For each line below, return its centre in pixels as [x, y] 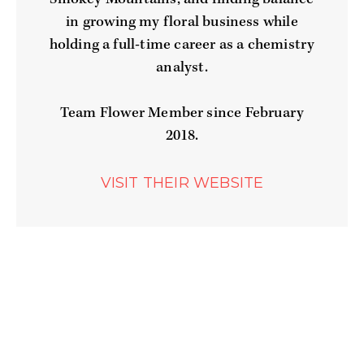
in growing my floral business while [182, 22]
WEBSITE [228, 182]
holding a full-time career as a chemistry [182, 45]
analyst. [182, 67]
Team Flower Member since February [182, 114]
